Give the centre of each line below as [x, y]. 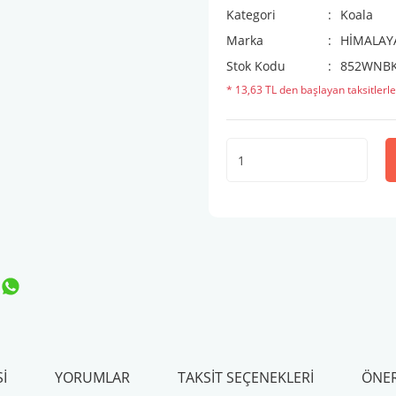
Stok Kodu [256, 66]
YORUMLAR [92, 377]
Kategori [251, 15]
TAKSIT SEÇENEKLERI [245, 377]
